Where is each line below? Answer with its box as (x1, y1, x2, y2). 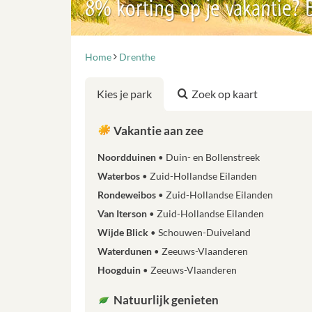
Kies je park (97, 87, 152, 100)
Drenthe (119, 51, 155, 63)
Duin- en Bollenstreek (166, 151, 260, 163)
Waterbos (97, 170, 142, 182)
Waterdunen (97, 245, 154, 257)
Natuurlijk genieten (111, 292, 219, 307)
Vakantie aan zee (111, 123, 203, 138)
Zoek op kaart (192, 87, 258, 100)
